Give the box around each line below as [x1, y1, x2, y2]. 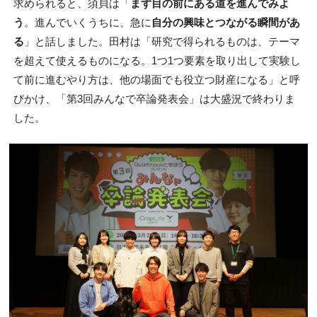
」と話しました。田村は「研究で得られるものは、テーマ [23, 35, 300, 48]
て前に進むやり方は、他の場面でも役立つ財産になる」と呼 [13, 74, 300, 86]
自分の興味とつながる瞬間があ [151, 16, 300, 29]
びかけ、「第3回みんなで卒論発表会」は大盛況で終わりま [13, 93, 295, 105]
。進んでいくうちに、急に [23, 16, 151, 29]
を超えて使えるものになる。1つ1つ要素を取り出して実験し [13, 54, 301, 67]
